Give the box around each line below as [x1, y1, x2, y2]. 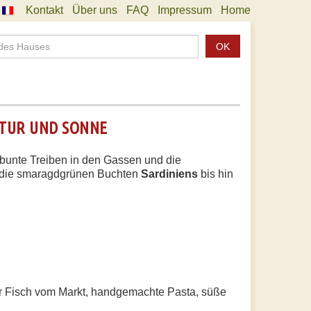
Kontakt [26, 4, 63, 16]
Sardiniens [141, 168, 198, 180]
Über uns [72, 4, 117, 16]
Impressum [158, 4, 212, 16]
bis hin [198, 168, 233, 180]
